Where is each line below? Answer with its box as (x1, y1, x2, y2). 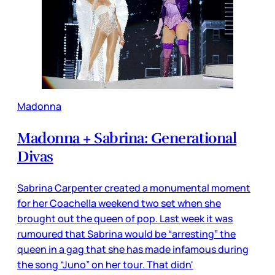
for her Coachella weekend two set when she (17, 196, 221, 211)
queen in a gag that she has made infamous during (17, 242, 249, 257)
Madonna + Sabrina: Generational (17, 129, 237, 148)
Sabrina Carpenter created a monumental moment (17, 181, 250, 195)
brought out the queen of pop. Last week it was (17, 212, 233, 226)
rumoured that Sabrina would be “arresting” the (17, 227, 236, 241)
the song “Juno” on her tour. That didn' (17, 258, 193, 272)
